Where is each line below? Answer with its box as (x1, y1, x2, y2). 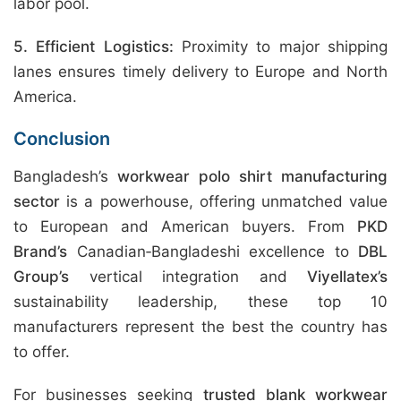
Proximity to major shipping (173, 38, 388, 55)
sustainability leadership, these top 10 (13, 293, 388, 311)
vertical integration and (69, 268, 307, 286)
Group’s (13, 268, 69, 286)
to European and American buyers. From (13, 218, 357, 235)
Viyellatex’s (307, 268, 388, 286)
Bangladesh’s (13, 167, 117, 185)
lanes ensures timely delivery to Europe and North (13, 63, 388, 81)
